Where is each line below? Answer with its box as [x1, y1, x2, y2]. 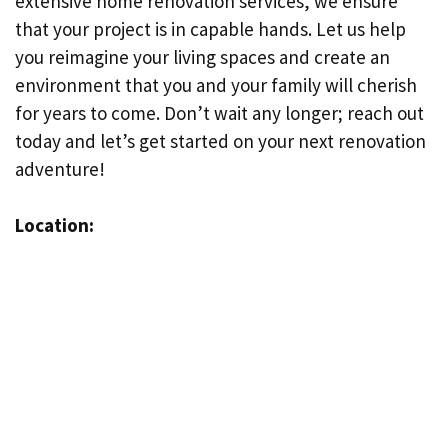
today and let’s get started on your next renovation [15, 128, 426, 153]
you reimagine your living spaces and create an [15, 44, 390, 69]
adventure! [15, 156, 105, 181]
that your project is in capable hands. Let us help [15, 16, 406, 41]
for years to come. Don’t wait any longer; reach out [15, 100, 424, 125]
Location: [15, 213, 94, 237]
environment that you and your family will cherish [15, 72, 417, 97]
